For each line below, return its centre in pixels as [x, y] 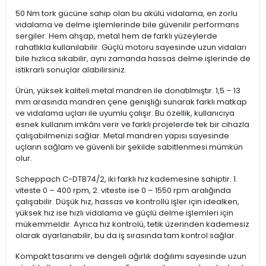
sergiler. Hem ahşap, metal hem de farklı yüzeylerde [116, 36]
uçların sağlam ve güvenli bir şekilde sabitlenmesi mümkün [129, 147]
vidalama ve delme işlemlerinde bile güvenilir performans [127, 25]
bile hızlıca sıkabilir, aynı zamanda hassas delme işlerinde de [133, 59]
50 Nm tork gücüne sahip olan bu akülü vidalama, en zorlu [126, 14]
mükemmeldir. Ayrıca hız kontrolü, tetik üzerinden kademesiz [132, 224]
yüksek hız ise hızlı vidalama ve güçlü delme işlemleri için [124, 213]
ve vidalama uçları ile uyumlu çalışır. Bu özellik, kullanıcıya [125, 113]
